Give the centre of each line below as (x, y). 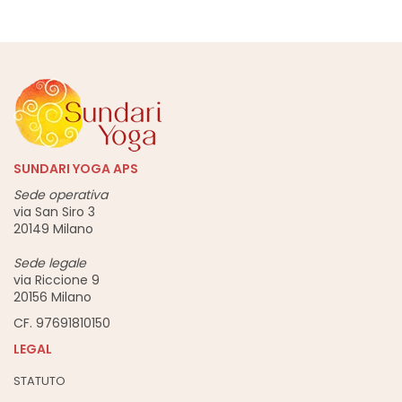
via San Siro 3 (54, 212)
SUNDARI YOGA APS (76, 169)
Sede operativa (61, 195)
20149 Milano (53, 229)
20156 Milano (52, 297)
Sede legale (50, 263)
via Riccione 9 (57, 280)
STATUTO (39, 381)
